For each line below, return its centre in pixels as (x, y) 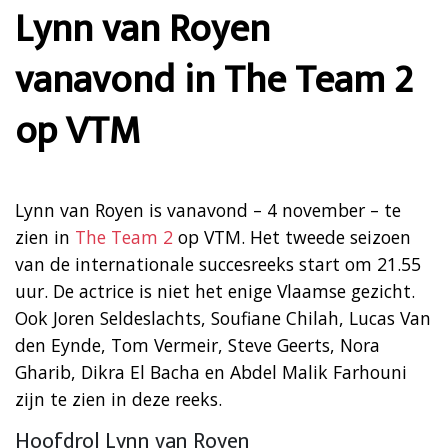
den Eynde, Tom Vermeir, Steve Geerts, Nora (197, 344)
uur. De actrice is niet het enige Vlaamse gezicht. (215, 290)
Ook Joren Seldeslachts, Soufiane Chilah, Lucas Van (223, 317)
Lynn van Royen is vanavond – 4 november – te (208, 209)
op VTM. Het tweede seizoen (292, 236)
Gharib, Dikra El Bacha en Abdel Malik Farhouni (211, 371)
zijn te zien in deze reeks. (118, 398)
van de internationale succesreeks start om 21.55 (218, 263)
